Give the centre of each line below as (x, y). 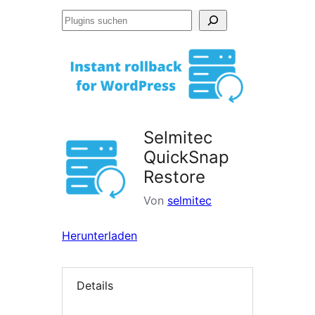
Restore (174, 177)
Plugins (80, 20)
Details (95, 286)
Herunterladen (99, 236)
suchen (80, 41)
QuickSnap (186, 157)
